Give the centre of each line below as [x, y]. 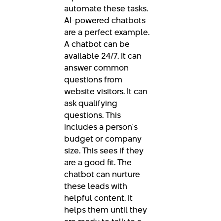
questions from [93, 79]
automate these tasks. [106, 8]
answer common [96, 67]
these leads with [96, 186]
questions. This [92, 115]
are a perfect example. [107, 32]
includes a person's [101, 127]
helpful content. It [98, 198]
